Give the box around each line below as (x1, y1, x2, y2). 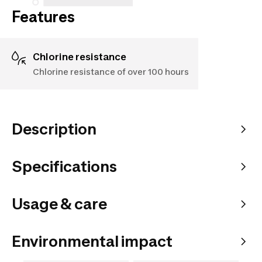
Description (12, 119, 96, 138)
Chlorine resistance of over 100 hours (33, 66, 189, 77)
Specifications (12, 157, 117, 175)
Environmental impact (12, 232, 173, 250)
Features (12, 7, 75, 26)
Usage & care (12, 194, 107, 213)
